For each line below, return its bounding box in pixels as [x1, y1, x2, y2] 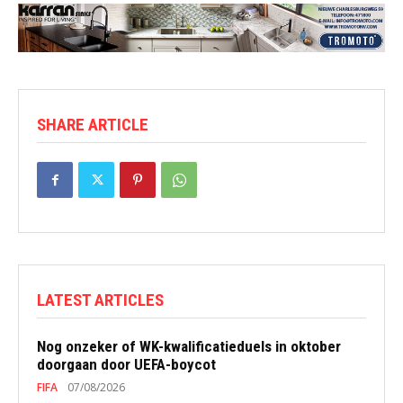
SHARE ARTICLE [37, 114, 148, 136]
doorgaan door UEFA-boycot [37, 355, 216, 374]
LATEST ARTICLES [37, 290, 164, 311]
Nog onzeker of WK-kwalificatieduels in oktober [37, 337, 341, 356]
